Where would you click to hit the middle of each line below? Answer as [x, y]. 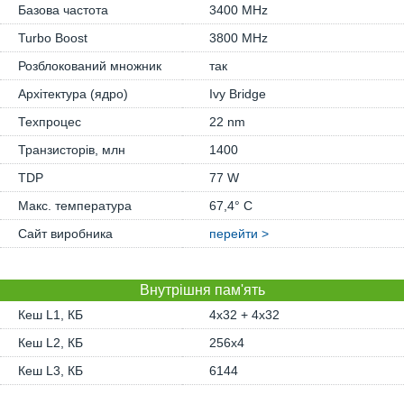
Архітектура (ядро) [73, 94]
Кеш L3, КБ [50, 371]
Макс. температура [75, 206]
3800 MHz [239, 38]
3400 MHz [239, 10]
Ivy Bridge [238, 94]
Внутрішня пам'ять [202, 290]
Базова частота [63, 10]
